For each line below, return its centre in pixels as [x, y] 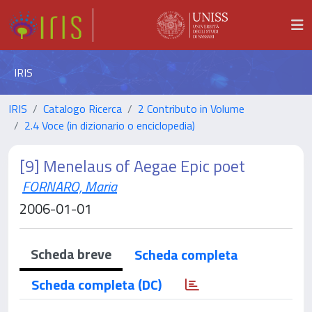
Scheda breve [71, 254]
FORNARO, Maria [70, 186]
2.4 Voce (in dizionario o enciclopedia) [110, 125]
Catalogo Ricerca [83, 109]
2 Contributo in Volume [191, 109]
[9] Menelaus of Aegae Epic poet [132, 166]
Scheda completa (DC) [96, 284]
